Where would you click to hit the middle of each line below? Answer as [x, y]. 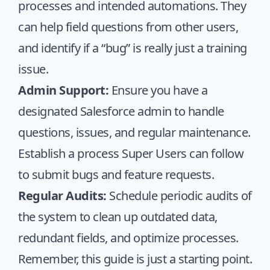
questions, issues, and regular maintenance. [134, 132]
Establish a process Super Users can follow [131, 153]
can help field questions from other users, [128, 27]
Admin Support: [63, 90]
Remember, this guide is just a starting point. [135, 259]
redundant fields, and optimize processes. [128, 238]
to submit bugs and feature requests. [116, 174]
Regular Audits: [62, 196]
